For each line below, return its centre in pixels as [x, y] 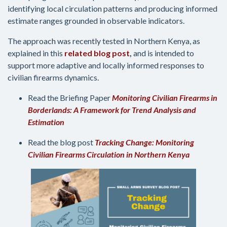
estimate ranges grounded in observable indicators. [97, 21]
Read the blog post [61, 142]
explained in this [36, 53]
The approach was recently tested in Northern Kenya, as [104, 41]
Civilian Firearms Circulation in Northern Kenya [109, 155]
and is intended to [163, 53]
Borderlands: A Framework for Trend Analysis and [112, 110]
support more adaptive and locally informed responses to [106, 65]
